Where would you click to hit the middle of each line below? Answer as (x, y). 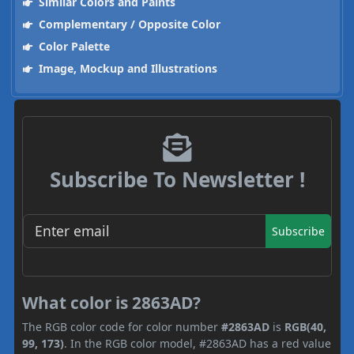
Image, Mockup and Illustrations (126, 69)
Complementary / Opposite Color (128, 24)
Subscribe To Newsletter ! (177, 180)
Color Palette (72, 47)
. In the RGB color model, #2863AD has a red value (198, 343)
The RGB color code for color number (122, 326)
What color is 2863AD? (111, 302)
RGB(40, (305, 326)
